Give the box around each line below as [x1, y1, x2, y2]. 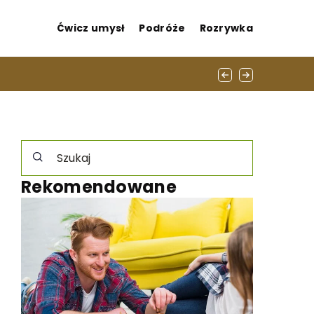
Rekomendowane [21, 175, 177, 198]
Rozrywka [199, 21, 253, 35]
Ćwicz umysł [57, 21, 125, 35]
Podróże [139, 21, 186, 35]
